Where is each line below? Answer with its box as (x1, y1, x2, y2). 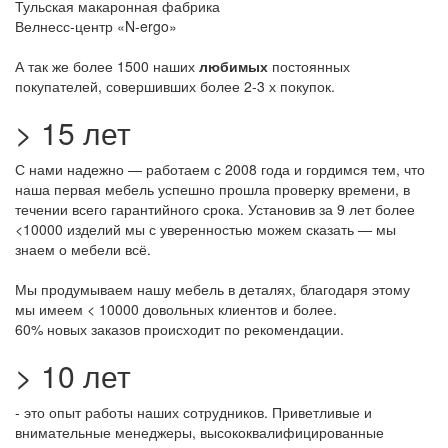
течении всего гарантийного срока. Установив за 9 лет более (15, 198, 415, 219)
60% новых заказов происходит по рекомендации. (15, 318, 344, 339)
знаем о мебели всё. (15, 238, 151, 259)
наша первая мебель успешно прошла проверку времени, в (15, 178, 410, 199)
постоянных (268, 55, 350, 76)
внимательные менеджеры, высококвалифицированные (15, 421, 384, 442)
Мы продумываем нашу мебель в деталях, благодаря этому (15, 278, 410, 299)
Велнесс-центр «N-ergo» (15, 15, 177, 36)
